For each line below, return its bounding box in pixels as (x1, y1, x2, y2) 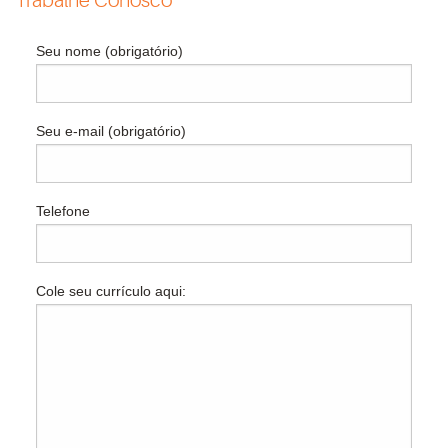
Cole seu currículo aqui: (35, 282, 186, 299)
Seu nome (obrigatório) (35, 42, 183, 59)
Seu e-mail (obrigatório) (35, 122, 186, 139)
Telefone (35, 202, 90, 219)
